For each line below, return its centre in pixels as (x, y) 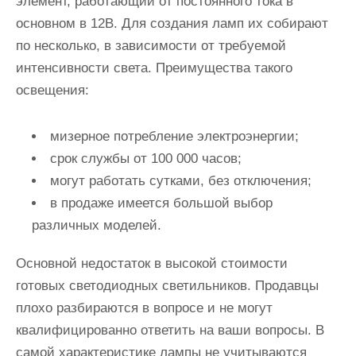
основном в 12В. (69, 23)
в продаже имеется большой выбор (161, 203)
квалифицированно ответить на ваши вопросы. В (170, 330)
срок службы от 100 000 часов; (146, 159)
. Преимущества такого (220, 68)
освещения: (52, 90)
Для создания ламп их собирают (225, 23)
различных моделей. (97, 225)
